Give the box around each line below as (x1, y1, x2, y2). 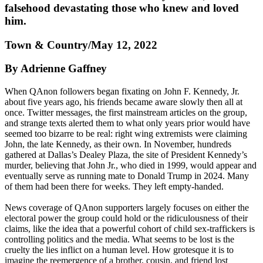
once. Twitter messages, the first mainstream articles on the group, (5, 107, 247, 118)
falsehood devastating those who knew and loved (5, 1, 239, 14)
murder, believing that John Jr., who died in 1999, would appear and (5, 160, 257, 171)
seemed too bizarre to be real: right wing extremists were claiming (5, 129, 247, 139)
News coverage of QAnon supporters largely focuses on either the (5, 203, 249, 213)
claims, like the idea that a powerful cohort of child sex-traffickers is (5, 224, 255, 234)
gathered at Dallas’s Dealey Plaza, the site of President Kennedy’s (5, 150, 247, 160)
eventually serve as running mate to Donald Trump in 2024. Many (5, 171, 249, 181)
